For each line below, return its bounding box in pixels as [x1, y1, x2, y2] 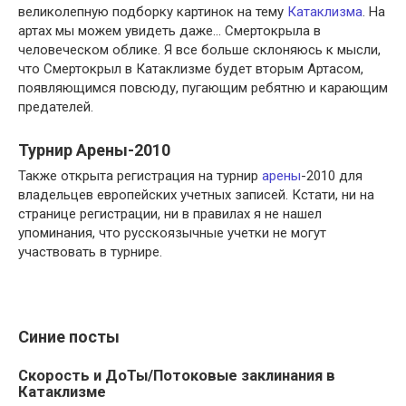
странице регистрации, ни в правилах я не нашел [18, 206, 322, 222]
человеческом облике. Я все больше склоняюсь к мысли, [18, 42, 381, 58]
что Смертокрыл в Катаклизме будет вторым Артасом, [18, 61, 363, 77]
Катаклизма [287, 4, 362, 20]
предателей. [18, 99, 93, 115]
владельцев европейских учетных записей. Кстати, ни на [18, 187, 374, 203]
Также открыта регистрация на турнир [18, 168, 262, 184]
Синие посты [18, 327, 120, 346]
